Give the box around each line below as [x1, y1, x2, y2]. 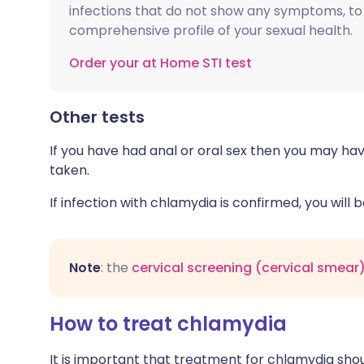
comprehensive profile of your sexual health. [69, 21, 353, 40]
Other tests [50, 106, 145, 128]
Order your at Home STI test [69, 54, 252, 72]
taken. [50, 161, 89, 180]
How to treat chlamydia [50, 310, 287, 337]
